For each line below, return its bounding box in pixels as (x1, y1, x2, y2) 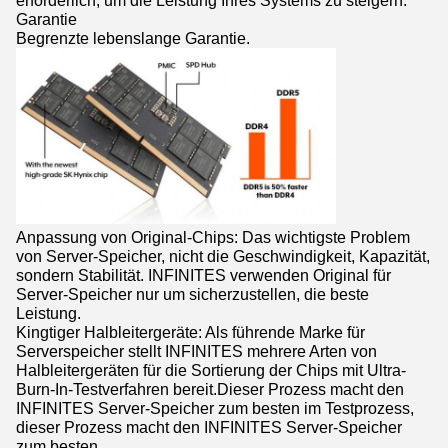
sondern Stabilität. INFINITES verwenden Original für (16, 265, 391, 284)
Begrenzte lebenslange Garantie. (16, 28, 250, 47)
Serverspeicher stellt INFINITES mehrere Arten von (16, 341, 377, 360)
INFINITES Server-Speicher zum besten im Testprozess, (16, 398, 414, 417)
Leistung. (16, 303, 81, 322)
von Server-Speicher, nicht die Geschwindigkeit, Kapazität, (16, 246, 430, 265)
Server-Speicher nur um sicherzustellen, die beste (16, 284, 369, 303)
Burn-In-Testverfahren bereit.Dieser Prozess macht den (16, 379, 404, 398)
